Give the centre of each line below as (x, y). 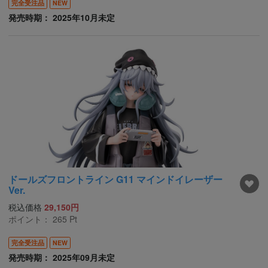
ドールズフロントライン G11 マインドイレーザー (115, 179)
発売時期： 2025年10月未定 (62, 17)
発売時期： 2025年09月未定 (62, 257)
